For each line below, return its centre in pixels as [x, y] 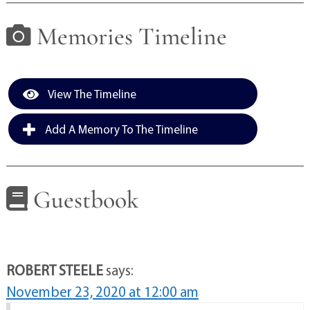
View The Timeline [91, 93]
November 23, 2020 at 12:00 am [102, 292]
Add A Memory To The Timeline [120, 129]
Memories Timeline [129, 36]
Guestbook [83, 199]
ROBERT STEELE [54, 270]
